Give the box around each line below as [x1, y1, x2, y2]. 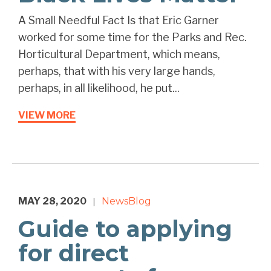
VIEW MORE [18, 109, 76, 122]
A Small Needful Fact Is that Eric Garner [18, 14, 219, 27]
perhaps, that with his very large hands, [18, 65, 215, 78]
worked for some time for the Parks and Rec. [18, 31, 247, 44]
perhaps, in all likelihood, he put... [18, 82, 180, 95]
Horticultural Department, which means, [18, 48, 220, 61]
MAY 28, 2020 [18, 195, 87, 207]
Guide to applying [18, 215, 232, 244]
